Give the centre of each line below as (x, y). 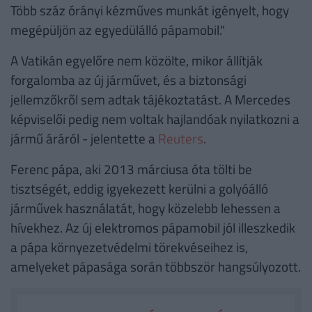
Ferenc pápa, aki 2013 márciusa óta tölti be (131, 169)
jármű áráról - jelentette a (84, 139)
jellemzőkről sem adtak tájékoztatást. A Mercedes (150, 100)
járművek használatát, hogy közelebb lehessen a (146, 208)
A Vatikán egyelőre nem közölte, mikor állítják (136, 61)
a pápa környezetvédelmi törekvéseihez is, (129, 247)
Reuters (181, 139)
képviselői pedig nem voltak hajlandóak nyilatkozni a (155, 119)
